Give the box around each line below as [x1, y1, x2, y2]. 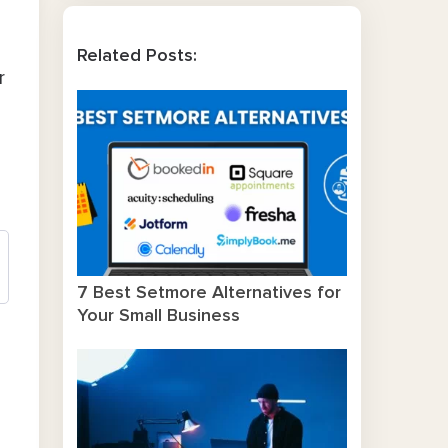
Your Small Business [76, 307, 240, 326]
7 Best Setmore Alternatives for [76, 284, 341, 303]
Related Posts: [76, 47, 197, 65]
